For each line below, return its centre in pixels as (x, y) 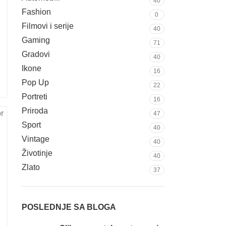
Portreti (34, 97)
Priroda (35, 111)
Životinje (37, 153)
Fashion (36, 12)
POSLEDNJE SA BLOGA (69, 207)
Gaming (36, 40)
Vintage (35, 139)
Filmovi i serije (47, 26)
